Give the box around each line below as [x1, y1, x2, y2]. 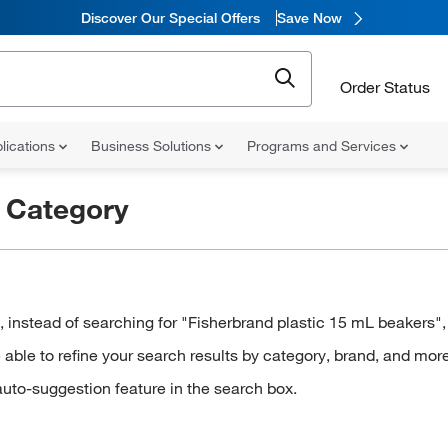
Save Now [276, 8, 342, 27]
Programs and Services [247, 137, 400, 155]
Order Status [340, 76, 430, 97]
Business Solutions [91, 137, 215, 155]
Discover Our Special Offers [80, 8, 260, 27]
